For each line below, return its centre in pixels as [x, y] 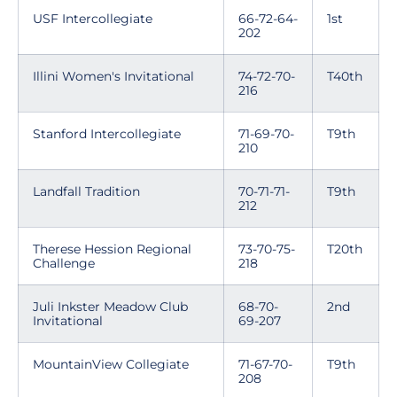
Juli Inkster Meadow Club [110, 307]
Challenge [64, 263]
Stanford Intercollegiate [107, 134]
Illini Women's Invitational [113, 76]
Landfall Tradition [86, 191]
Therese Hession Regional [112, 249]
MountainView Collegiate [111, 364]
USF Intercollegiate [93, 19]
